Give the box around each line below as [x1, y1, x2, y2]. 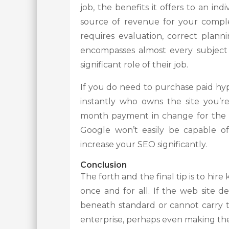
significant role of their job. [80, 60, 188, 70]
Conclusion [80, 160, 127, 170]
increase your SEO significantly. [80, 140, 207, 150]
